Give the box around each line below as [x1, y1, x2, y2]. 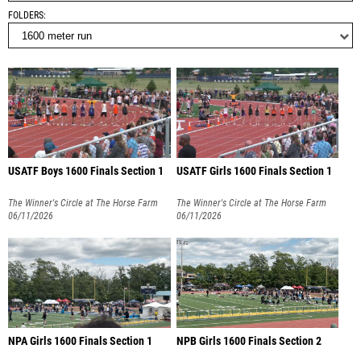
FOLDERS [8, 10, 44, 21]
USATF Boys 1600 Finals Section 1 [8, 164, 164, 178]
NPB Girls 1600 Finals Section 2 [176, 334, 322, 348]
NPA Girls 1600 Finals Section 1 [8, 334, 152, 348]
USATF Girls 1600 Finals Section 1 [176, 164, 332, 178]
